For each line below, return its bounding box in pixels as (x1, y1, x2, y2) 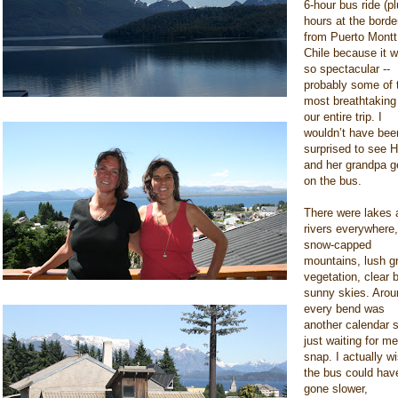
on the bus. (304, 174, 362, 187)
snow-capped (304, 238, 371, 251)
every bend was (304, 302, 385, 315)
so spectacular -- (304, 62, 390, 76)
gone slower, (304, 382, 368, 395)
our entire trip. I (304, 110, 382, 123)
